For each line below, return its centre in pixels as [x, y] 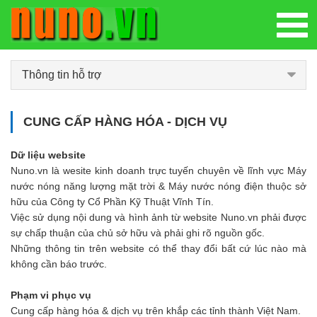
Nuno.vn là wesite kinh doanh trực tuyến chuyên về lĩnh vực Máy [158, 171]
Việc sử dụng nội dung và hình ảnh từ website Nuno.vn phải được [158, 217]
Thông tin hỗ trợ [62, 75]
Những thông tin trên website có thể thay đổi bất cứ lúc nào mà [158, 248]
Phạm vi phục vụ [51, 295]
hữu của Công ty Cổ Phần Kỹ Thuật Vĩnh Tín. [112, 202]
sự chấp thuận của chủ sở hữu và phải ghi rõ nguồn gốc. [138, 233]
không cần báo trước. [59, 264]
